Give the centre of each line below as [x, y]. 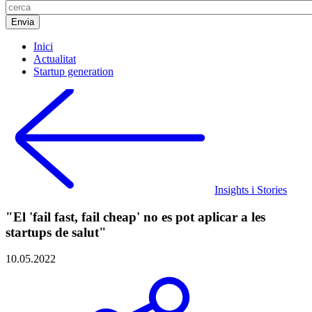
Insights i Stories [251, 190]
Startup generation [73, 71]
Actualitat [55, 59]
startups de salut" [56, 232]
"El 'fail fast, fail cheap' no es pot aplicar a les [135, 217]
